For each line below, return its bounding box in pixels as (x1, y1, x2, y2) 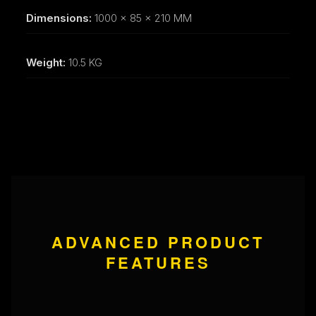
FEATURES (105, 250, 211, 274)
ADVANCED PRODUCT (51, 230, 265, 253)
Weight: (25, 55, 66, 69)
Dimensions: (25, 11, 92, 25)
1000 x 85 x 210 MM (91, 11, 192, 25)
